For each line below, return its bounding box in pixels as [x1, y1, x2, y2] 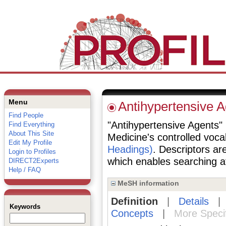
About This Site [8, 130, 54, 137]
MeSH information [115, 179, 179, 187]
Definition [110, 196, 158, 207]
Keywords [9, 203, 40, 210]
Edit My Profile [8, 139, 52, 146]
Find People [8, 111, 43, 119]
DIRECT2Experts [8, 157, 59, 164]
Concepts [110, 208, 153, 219]
